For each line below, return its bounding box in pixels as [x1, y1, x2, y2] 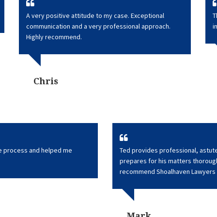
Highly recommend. [26, 32, 82, 41]
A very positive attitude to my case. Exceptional [26, 11, 164, 20]
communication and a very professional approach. [26, 22, 170, 31]
